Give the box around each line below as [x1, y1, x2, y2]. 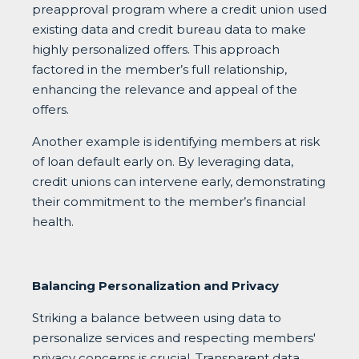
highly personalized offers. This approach [32, 41, 280, 57]
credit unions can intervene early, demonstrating [32, 173, 325, 189]
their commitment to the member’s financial [32, 193, 305, 209]
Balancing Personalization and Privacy [32, 277, 279, 293]
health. [32, 213, 74, 229]
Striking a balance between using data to [32, 309, 281, 325]
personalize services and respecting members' [32, 329, 316, 345]
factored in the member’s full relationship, [32, 61, 287, 77]
